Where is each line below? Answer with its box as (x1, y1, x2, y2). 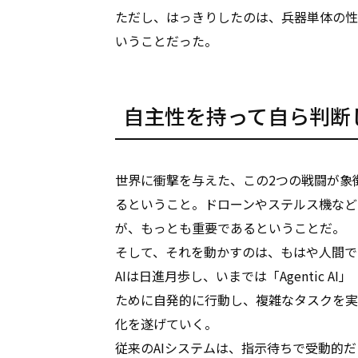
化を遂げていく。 (114, 313, 217, 333)
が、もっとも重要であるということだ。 (114, 217, 345, 237)
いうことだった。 (114, 30, 217, 50)
